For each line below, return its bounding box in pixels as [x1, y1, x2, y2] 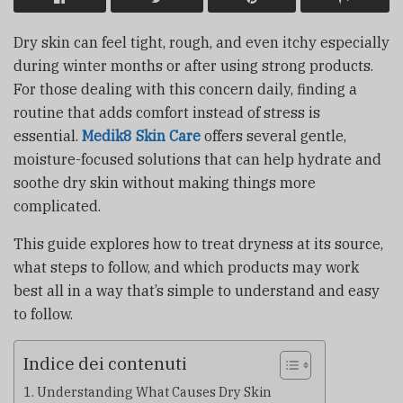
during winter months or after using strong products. [13, 56, 373, 75]
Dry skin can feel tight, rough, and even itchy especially [13, 32, 390, 51]
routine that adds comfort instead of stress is [13, 103, 320, 121]
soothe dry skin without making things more [13, 173, 316, 192]
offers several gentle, [201, 126, 346, 145]
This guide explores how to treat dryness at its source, [13, 234, 383, 253]
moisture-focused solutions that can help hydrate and [13, 149, 381, 168]
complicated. [13, 196, 101, 215]
